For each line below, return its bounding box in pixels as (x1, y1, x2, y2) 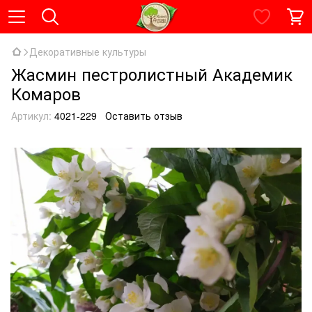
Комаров (11, 81, 81, 105)
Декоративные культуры (29, 45, 146, 58)
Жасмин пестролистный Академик (11, 61, 292, 86)
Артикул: (11, 109, 52, 123)
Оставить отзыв (105, 109, 182, 123)
